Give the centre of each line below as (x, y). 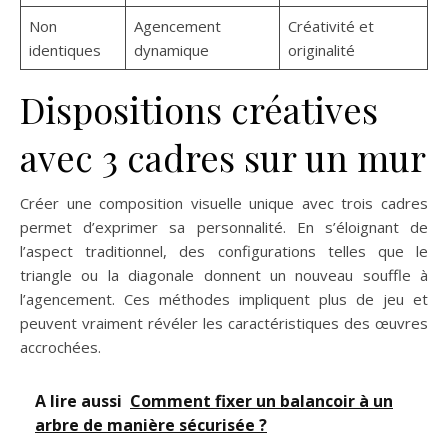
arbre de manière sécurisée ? (151, 425)
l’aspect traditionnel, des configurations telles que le (224, 251)
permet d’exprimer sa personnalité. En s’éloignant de (224, 227)
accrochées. (60, 347)
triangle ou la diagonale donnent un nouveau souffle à (224, 275)
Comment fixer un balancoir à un (261, 401)
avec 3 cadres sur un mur (223, 157)
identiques (64, 50)
